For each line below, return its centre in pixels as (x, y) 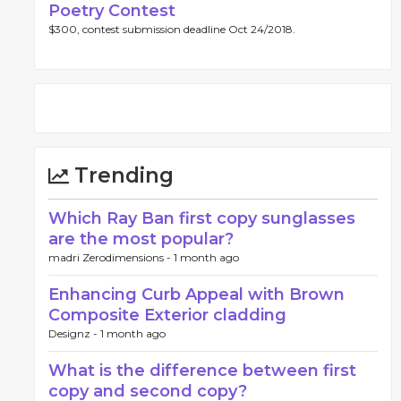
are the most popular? (141, 239)
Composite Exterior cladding (167, 315)
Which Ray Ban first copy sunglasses (202, 218)
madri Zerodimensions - (111, 257)
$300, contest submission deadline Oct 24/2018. (172, 29)
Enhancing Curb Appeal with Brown (196, 294)
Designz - (74, 333)
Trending (121, 175)
